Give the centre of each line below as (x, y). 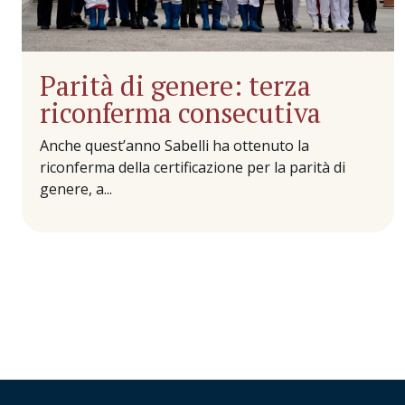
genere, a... (75, 189)
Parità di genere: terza (175, 86)
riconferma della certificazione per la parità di (192, 168)
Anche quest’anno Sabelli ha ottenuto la (174, 146)
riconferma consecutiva (180, 113)
